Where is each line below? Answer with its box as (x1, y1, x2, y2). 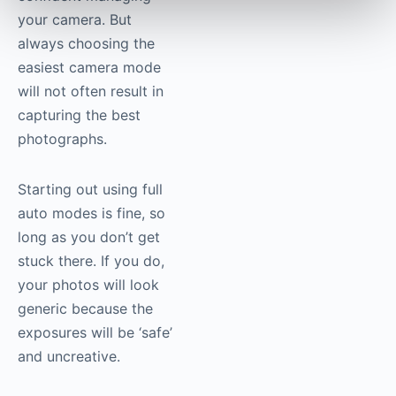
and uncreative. (18, 346, 120, 365)
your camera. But (18, 10, 132, 28)
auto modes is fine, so (18, 203, 165, 222)
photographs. (18, 129, 111, 148)
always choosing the (18, 34, 155, 52)
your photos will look (18, 275, 159, 293)
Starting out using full (18, 179, 163, 198)
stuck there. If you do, (18, 251, 164, 270)
